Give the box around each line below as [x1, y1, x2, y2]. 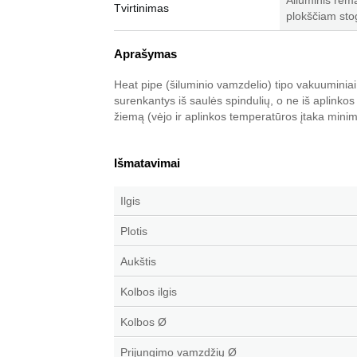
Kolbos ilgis [120, 285, 177, 298]
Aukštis [120, 255, 156, 268]
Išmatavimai [114, 156, 180, 170]
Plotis [120, 225, 147, 237]
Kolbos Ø [120, 316, 167, 328]
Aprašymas [114, 47, 177, 61]
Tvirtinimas [114, 2, 169, 14]
